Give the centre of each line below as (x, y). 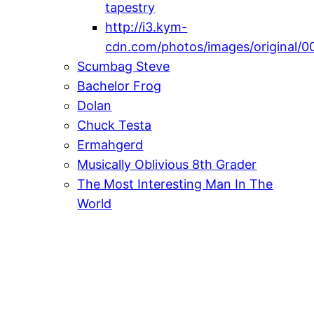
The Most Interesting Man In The (175, 184)
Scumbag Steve (124, 66)
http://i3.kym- (146, 27)
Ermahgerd (110, 144)
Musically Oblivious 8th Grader (167, 164)
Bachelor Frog (120, 86)
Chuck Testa (115, 125)
